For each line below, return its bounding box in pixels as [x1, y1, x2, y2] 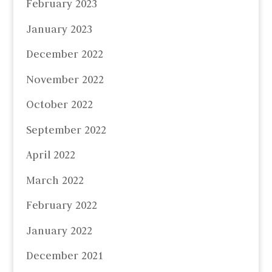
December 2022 [25, 47, 103, 61]
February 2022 [25, 199, 97, 212]
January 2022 [25, 223, 92, 237]
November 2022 [25, 72, 104, 86]
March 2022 [25, 173, 84, 187]
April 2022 [25, 148, 75, 162]
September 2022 [25, 123, 106, 137]
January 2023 [25, 22, 92, 36]
